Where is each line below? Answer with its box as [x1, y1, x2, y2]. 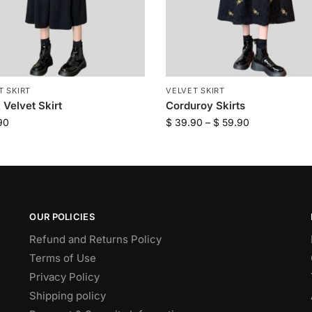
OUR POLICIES [29, 210, 95, 222]
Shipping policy [29, 289, 107, 303]
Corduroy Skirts [166, 98, 246, 112]
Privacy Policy [29, 270, 100, 284]
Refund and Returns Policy [29, 233, 162, 247]
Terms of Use [29, 251, 97, 265]
